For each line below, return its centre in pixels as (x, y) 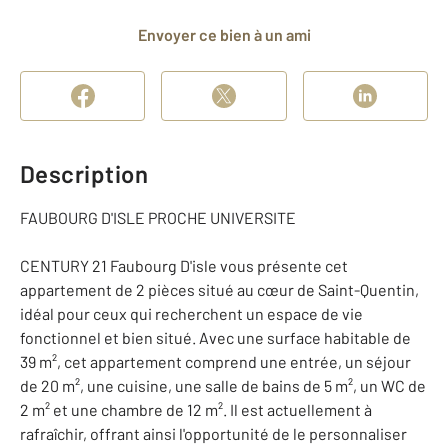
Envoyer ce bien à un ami (228, 34)
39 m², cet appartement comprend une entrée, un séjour (215, 361)
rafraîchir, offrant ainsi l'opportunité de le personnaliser (213, 433)
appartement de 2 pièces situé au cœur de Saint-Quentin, (219, 289)
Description (84, 173)
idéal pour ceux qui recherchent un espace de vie (191, 313)
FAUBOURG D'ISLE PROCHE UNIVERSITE (158, 217)
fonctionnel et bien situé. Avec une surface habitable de (215, 337)
